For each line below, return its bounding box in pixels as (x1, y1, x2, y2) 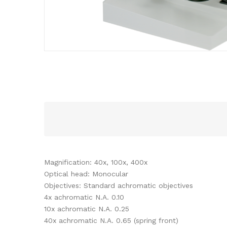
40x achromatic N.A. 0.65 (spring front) (44, 216, 178, 224)
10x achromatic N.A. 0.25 (44, 204, 129, 213)
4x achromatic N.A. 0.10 (44, 193, 124, 201)
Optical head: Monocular (44, 169, 128, 178)
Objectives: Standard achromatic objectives (44, 181, 193, 190)
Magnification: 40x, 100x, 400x (44, 158, 147, 166)
